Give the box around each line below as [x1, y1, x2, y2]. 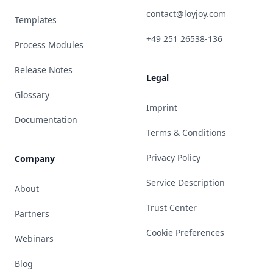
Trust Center [146, 201, 197, 213]
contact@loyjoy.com [146, 7, 226, 19]
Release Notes [15, 63, 73, 76]
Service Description [146, 176, 225, 188]
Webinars [15, 232, 54, 244]
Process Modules [15, 38, 83, 51]
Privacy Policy [146, 151, 200, 163]
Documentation [15, 113, 77, 126]
